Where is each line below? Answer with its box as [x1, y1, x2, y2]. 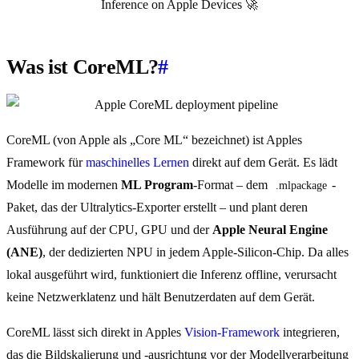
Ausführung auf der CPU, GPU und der [6, 223, 212, 237]
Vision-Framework [184, 325, 280, 340]
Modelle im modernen [6, 178, 121, 192]
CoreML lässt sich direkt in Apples [6, 325, 184, 340]
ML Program [121, 178, 193, 192]
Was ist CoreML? [6, 55, 159, 79]
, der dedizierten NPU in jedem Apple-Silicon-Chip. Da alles [42, 245, 349, 260]
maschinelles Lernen [86, 155, 189, 170]
